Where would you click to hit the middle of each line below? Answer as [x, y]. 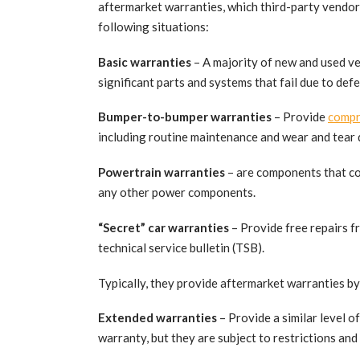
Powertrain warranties [162, 172]
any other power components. [177, 192]
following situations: [153, 26]
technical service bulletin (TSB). [181, 247]
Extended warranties [157, 318]
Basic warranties [145, 61]
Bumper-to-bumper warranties [185, 117]
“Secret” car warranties [164, 227]
